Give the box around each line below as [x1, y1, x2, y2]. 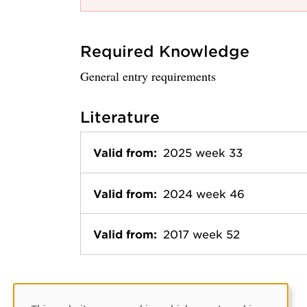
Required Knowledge [80, 42, 249, 60]
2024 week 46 [163, 186, 245, 200]
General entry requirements [80, 68, 216, 85]
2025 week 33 [163, 145, 243, 160]
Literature [80, 108, 160, 126]
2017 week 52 [163, 227, 240, 241]
